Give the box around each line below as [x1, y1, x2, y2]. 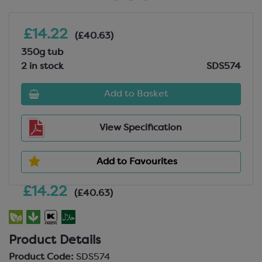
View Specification [99, 123, 182, 133]
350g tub [21, 48, 63, 57]
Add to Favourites [96, 157, 177, 167]
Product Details [9, 235, 101, 247]
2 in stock [21, 62, 64, 71]
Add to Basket [104, 89, 168, 99]
